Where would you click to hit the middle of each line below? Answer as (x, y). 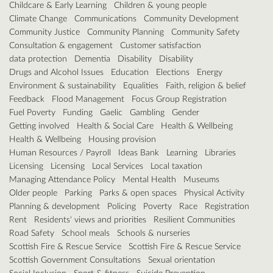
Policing (122, 205)
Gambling (147, 112)
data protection (38, 58)
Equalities (141, 85)
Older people (33, 192)
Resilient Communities (194, 219)
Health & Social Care (115, 125)
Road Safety (32, 232)
